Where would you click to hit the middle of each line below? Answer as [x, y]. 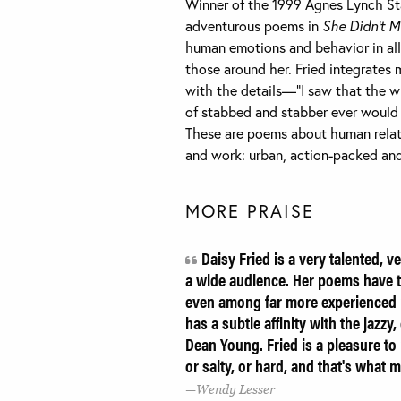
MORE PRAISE [250, 210]
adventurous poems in [254, 25]
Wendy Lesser [235, 390]
